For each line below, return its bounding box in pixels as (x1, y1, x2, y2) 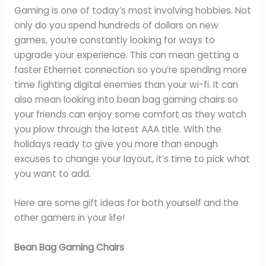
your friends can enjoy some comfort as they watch (14, 107, 246, 121)
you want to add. (14, 167, 91, 180)
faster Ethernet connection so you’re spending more (14, 63, 247, 76)
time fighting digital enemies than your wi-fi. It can (14, 78, 238, 91)
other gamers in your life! (14, 211, 125, 224)
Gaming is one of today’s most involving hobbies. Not (14, 4, 251, 17)
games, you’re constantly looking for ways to (14, 33, 215, 46)
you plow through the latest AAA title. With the (14, 122, 221, 135)
